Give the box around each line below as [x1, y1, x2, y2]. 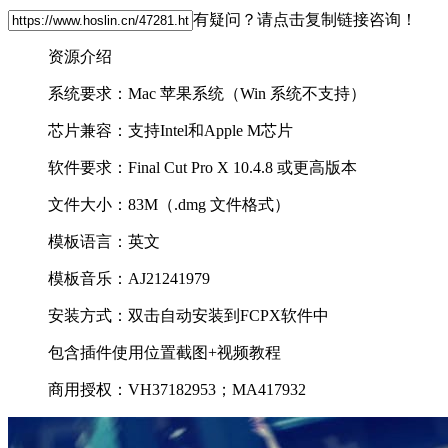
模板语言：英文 [48, 232, 160, 250]
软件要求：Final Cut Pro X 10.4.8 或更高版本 [48, 158, 357, 176]
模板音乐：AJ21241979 [48, 269, 210, 287]
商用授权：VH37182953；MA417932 [48, 380, 306, 398]
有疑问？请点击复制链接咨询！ [193, 10, 417, 28]
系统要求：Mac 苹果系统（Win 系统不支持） [48, 84, 366, 102]
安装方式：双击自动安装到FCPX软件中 [48, 306, 329, 324]
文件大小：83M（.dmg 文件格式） [48, 195, 290, 213]
